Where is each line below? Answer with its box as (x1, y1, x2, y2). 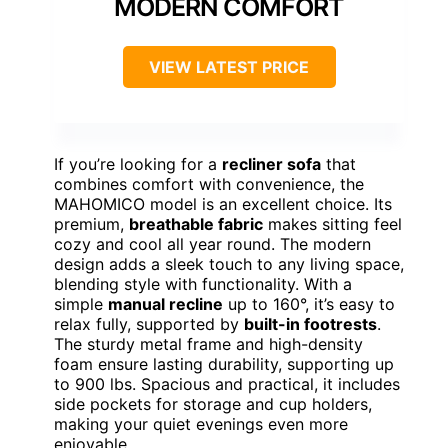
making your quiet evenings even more (54, 414, 348, 435)
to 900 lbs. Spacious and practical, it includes (54, 374, 400, 395)
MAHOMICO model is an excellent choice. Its (54, 194, 392, 215)
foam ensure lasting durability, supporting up (54, 354, 394, 375)
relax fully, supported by (54, 314, 244, 335)
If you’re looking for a (54, 154, 222, 175)
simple (54, 294, 108, 315)
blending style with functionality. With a (54, 274, 352, 295)
